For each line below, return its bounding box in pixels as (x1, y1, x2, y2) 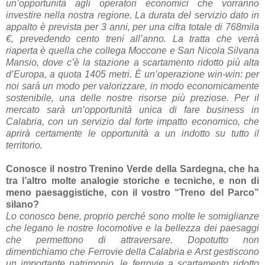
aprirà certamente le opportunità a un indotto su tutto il (6, 128, 259, 138)
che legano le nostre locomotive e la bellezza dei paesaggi (6, 222, 259, 233)
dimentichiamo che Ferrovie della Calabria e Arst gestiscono (6, 246, 259, 257)
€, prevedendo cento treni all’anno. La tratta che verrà (6, 33, 259, 44)
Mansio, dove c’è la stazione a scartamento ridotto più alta (6, 57, 259, 67)
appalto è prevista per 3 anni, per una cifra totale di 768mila (6, 21, 259, 32)
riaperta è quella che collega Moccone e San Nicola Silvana (6, 45, 259, 56)
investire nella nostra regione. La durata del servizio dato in (6, 9, 259, 20)
